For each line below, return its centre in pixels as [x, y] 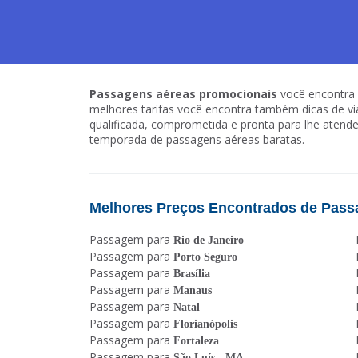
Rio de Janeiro [209, 240]
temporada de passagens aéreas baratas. [197, 139]
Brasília [192, 274]
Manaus [193, 290]
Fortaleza [196, 341]
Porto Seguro [205, 257]
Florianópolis [205, 324]
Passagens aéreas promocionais [183, 94]
